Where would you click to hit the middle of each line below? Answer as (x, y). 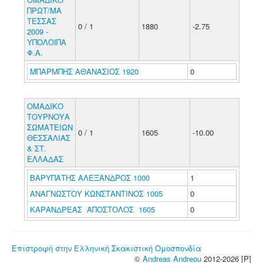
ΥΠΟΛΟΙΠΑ (46, 42)
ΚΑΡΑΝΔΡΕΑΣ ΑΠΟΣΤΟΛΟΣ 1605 (92, 209)
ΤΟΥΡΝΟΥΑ (48, 117)
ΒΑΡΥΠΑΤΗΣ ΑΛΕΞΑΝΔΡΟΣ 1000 (90, 178)
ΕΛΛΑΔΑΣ (45, 159)
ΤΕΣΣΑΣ (41, 21)
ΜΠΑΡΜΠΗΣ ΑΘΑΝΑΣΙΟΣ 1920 (84, 71)
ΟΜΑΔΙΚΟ (45, 106)
